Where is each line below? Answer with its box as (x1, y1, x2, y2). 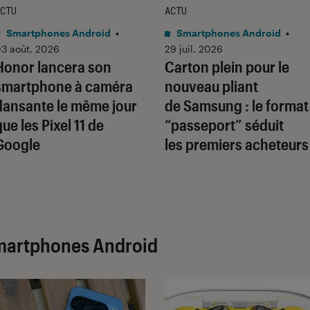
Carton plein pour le (165, 57, 289, 76)
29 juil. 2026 (165, 43, 223, 55)
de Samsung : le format (165, 96, 309, 115)
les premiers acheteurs (165, 135, 309, 154)
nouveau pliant (165, 77, 258, 95)
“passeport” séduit (165, 116, 284, 134)
